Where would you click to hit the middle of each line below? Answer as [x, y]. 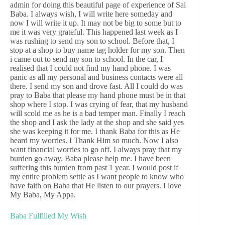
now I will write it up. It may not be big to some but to [96, 23]
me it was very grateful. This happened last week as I [94, 32]
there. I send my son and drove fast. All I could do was [96, 86]
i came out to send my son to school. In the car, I [86, 59]
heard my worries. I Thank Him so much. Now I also [94, 140]
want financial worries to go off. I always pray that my [96, 149]
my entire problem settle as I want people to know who [97, 176]
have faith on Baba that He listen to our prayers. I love [96, 185]
